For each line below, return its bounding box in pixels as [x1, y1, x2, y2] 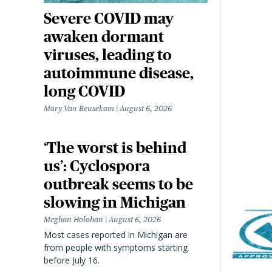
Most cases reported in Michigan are [44, 229, 188, 241]
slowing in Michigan [44, 194, 186, 211]
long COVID [44, 83, 125, 100]
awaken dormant [44, 28, 164, 46]
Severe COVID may [44, 10, 174, 27]
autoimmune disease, [44, 64, 194, 82]
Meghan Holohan [44, 215, 103, 225]
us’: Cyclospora [44, 157, 150, 175]
